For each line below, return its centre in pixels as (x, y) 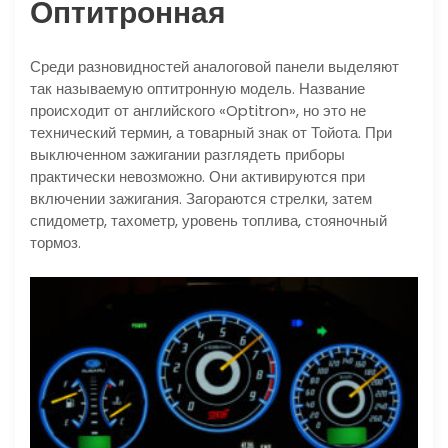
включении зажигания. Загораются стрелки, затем (201, 199)
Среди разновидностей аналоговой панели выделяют (214, 67)
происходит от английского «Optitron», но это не (198, 111)
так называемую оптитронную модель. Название (197, 89)
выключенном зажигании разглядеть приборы (187, 155)
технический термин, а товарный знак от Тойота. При (211, 133)
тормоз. (55, 243)
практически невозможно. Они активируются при (197, 177)
